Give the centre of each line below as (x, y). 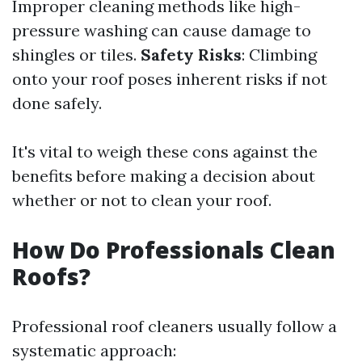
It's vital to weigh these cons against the (165, 152)
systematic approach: (94, 350)
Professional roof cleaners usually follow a (175, 326)
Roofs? (51, 276)
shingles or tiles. (76, 55)
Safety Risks (191, 55)
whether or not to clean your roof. (142, 200)
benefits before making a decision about (164, 176)
